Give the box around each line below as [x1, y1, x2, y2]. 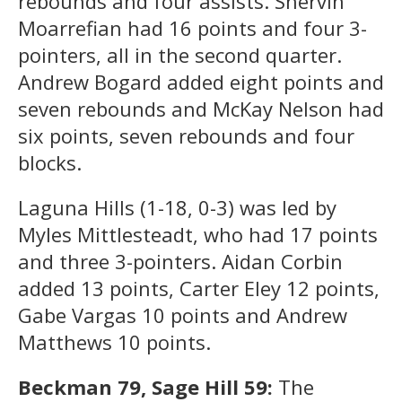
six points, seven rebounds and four [18, 121, 354, 149]
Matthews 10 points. [18, 328, 211, 355]
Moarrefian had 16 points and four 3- [18, 13, 367, 41]
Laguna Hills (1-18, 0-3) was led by [18, 193, 336, 221]
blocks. [18, 148, 82, 176]
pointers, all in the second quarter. [18, 40, 342, 68]
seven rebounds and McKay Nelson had [18, 94, 384, 122]
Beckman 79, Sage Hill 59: [18, 372, 278, 400]
